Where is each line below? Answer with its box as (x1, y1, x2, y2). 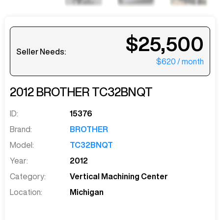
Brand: (10, 125, 32, 134)
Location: (10, 188, 42, 196)
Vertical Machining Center (70, 172, 168, 181)
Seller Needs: (16, 47, 66, 55)
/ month (177, 57, 204, 65)
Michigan (70, 188, 104, 196)
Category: (10, 172, 46, 181)
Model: (10, 141, 34, 149)
